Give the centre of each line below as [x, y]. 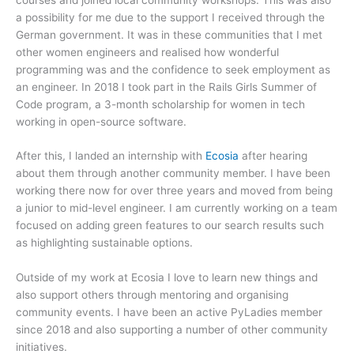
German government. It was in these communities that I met [169, 34]
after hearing [273, 156]
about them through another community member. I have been [173, 173]
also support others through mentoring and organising [152, 295]
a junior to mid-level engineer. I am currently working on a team [177, 208]
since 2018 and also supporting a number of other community [172, 330]
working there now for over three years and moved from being [174, 191]
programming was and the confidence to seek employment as [173, 69]
